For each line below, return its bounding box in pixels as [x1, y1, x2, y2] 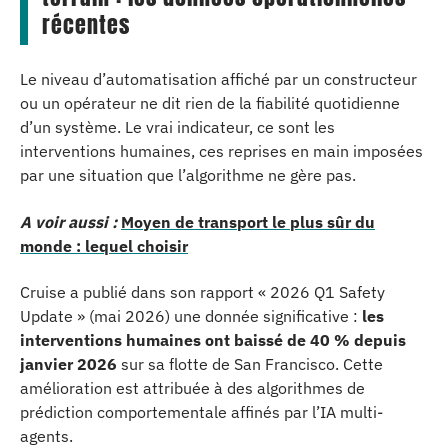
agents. [20, 426, 73, 446]
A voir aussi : [20, 211, 117, 232]
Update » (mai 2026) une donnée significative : [20, 306, 362, 326]
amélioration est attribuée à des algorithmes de [20, 378, 365, 398]
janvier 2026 [20, 354, 117, 374]
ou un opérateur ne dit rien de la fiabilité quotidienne [20, 93, 400, 113]
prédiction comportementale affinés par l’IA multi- [20, 402, 383, 422]
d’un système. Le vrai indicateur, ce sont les [20, 117, 335, 137]
